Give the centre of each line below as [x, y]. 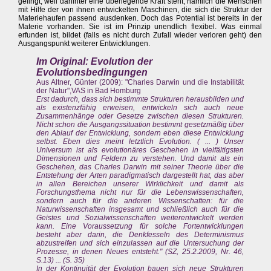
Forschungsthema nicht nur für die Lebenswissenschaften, [140, 193]
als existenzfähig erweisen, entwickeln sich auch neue [140, 108]
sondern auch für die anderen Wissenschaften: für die [140, 201]
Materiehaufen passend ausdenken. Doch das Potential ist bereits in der [140, 18]
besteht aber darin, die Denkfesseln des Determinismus [140, 235]
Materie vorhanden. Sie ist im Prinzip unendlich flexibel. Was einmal [140, 27]
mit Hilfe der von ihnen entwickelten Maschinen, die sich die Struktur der [140, 10]
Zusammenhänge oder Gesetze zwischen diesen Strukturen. [140, 116]
